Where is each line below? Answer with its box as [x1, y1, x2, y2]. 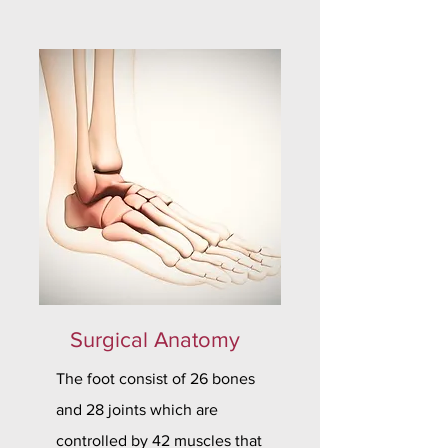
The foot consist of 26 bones [56, 370, 255, 387]
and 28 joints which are [56, 401, 218, 418]
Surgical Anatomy [70, 328, 240, 351]
